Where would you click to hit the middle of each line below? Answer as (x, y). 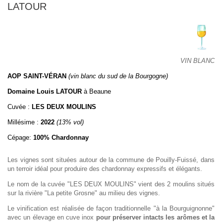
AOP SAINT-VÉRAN (38, 76)
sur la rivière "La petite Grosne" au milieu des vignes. (84, 193)
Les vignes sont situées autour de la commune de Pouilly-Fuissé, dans (111, 160)
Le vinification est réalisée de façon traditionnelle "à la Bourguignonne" (111, 208)
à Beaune (96, 91)
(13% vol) (70, 122)
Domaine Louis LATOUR (45, 91)
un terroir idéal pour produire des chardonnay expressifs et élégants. (105, 168)
